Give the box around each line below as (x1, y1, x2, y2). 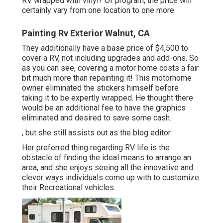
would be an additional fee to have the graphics (22, 103, 186, 113)
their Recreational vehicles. (22, 183, 115, 193)
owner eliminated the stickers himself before (22, 83, 179, 93)
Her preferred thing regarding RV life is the (22, 143, 170, 153)
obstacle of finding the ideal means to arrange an (22, 153, 191, 163)
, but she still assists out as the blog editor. (22, 128, 172, 138)
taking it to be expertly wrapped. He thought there (22, 93, 193, 103)
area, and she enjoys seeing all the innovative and (22, 163, 193, 173)
